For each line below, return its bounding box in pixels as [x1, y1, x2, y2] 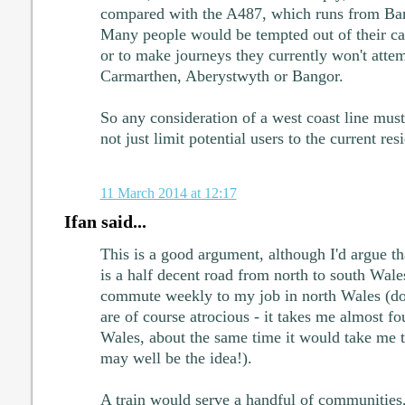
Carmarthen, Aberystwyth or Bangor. [99, 66, 344, 85]
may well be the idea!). [99, 348, 252, 367]
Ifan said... [63, 211, 146, 231]
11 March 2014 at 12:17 [99, 184, 237, 202]
